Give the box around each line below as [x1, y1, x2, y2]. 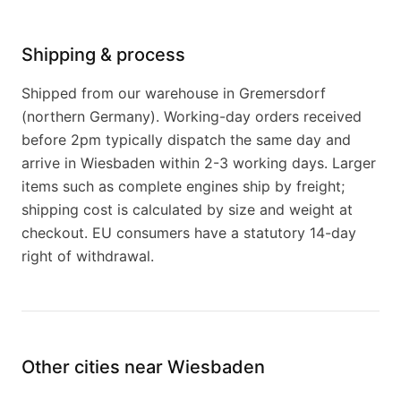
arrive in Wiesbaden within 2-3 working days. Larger [21, 154, 376, 172]
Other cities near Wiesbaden [21, 356, 265, 378]
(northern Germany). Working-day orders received [21, 107, 362, 125]
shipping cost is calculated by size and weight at [21, 200, 353, 218]
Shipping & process [21, 44, 185, 65]
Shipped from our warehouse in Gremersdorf [21, 84, 326, 102]
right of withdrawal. [21, 247, 154, 265]
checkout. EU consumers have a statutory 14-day [21, 224, 356, 242]
